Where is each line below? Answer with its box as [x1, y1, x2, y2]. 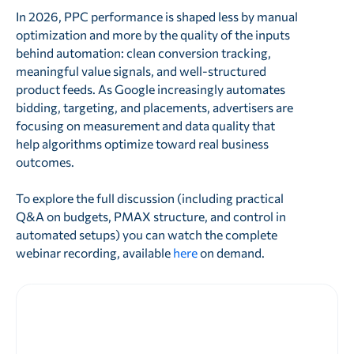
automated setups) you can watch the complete [15, 227, 277, 243]
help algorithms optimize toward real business [15, 136, 269, 152]
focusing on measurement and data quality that [15, 118, 275, 134]
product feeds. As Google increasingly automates [15, 81, 285, 97]
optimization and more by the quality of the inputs [15, 27, 290, 43]
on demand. [197, 245, 265, 261]
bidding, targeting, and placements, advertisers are [15, 100, 293, 115]
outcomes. [15, 154, 74, 170]
